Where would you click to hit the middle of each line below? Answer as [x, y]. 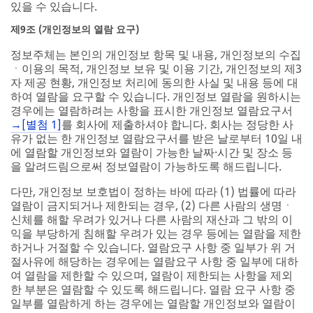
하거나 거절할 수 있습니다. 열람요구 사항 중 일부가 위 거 [153, 247]
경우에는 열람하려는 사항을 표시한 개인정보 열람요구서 [152, 110]
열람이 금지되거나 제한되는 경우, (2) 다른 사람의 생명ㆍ [152, 205]
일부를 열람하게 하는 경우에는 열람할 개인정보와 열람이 [153, 303]
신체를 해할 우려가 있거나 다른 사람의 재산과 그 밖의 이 [152, 219]
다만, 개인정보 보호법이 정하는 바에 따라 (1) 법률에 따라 [153, 191]
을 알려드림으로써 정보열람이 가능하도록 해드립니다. [146, 166]
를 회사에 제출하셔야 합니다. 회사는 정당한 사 [177, 124]
